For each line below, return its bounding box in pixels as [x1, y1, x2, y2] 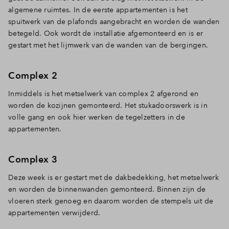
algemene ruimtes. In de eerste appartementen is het [8, 5, 188, 14]
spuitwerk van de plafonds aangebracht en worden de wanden [8, 17, 220, 26]
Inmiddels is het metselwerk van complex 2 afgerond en [8, 89, 199, 98]
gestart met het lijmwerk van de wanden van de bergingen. [8, 40, 208, 50]
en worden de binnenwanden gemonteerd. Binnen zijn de [8, 185, 205, 194]
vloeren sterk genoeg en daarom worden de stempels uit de [8, 196, 213, 205]
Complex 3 [8, 154, 58, 165]
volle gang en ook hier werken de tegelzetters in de [8, 112, 185, 122]
